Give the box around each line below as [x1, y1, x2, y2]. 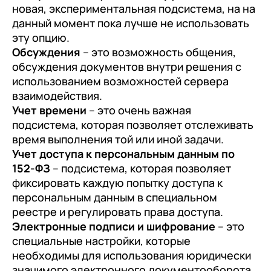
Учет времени [12, 102, 87, 117]
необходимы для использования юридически [12, 247, 251, 263]
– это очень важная [87, 102, 191, 117]
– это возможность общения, [80, 44, 236, 59]
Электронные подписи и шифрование [12, 218, 215, 233]
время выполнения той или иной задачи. [12, 131, 224, 146]
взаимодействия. [12, 88, 102, 103]
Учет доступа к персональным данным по [12, 146, 235, 161]
